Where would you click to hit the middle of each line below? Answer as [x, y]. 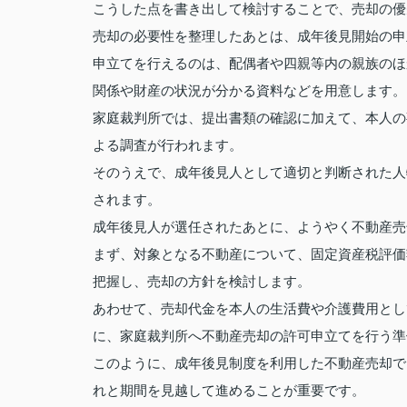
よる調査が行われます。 [168, 145]
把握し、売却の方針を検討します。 [202, 281]
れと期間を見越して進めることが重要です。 [229, 390]
